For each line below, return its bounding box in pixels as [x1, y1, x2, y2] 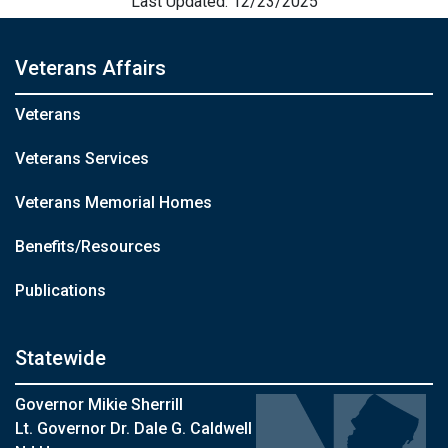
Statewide [15, 346, 106, 370]
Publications [15, 281, 106, 300]
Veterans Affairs [15, 56, 166, 80]
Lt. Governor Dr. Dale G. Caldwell [15, 419, 252, 438]
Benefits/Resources [15, 237, 161, 256]
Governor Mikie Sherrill [15, 395, 183, 414]
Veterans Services [15, 149, 149, 168]
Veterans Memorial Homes [15, 193, 212, 212]
